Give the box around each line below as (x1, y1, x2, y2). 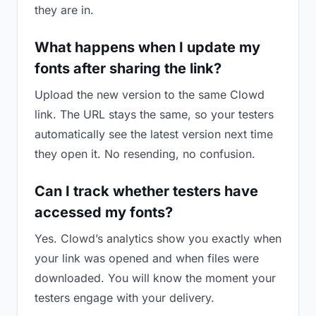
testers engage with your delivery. (35, 291, 214, 305)
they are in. (35, 3, 94, 17)
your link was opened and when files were (35, 251, 259, 265)
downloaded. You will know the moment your (35, 271, 276, 285)
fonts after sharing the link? (35, 60, 221, 77)
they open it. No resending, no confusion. (35, 147, 255, 161)
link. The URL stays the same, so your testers (35, 107, 274, 121)
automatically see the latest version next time (35, 127, 273, 141)
